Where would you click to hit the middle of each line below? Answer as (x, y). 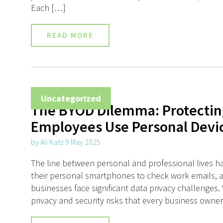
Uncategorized (71, 99)
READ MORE (70, 35)
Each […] (48, 8)
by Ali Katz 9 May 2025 (66, 142)
